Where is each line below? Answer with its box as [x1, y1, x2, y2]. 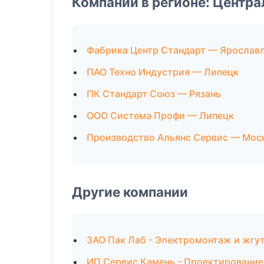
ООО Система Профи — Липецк [87, 110, 234, 121]
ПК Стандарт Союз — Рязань [87, 88, 221, 100]
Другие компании [72, 184, 188, 200]
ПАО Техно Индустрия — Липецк [87, 66, 239, 78]
